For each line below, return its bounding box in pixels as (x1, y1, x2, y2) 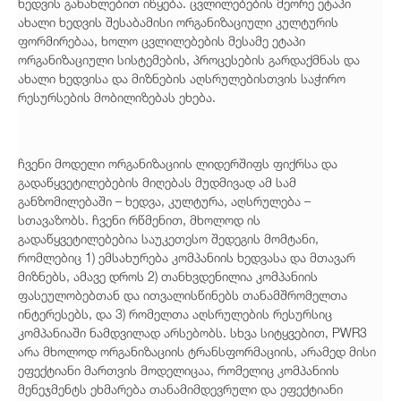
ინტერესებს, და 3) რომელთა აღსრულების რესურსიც (18, 306, 332, 322)
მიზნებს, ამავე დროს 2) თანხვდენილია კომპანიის (18, 269, 318, 285)
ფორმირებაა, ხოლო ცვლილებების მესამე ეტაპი (18, 33, 305, 49)
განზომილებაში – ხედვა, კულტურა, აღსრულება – (18, 193, 311, 209)
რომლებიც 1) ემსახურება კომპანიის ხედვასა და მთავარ (18, 250, 355, 266)
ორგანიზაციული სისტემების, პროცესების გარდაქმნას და (18, 52, 360, 68)
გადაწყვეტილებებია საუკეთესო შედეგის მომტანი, (18, 231, 319, 247)
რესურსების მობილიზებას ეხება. (18, 90, 216, 106)
